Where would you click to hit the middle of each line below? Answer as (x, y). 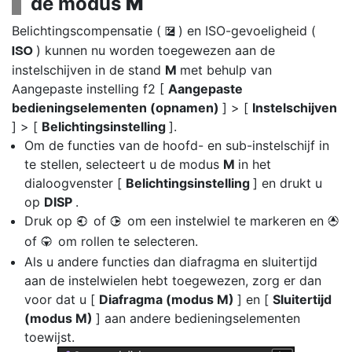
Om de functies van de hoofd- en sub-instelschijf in (177, 145)
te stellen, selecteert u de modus (124, 164)
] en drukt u (288, 183)
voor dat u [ (62, 299)
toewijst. (49, 337)
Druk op (50, 221)
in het (255, 164)
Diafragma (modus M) (168, 299)
